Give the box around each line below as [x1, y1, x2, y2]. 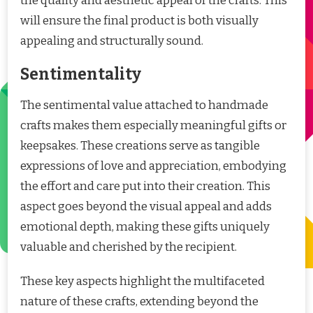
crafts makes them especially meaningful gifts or [20, 117, 286, 133]
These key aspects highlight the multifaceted [20, 273, 265, 289]
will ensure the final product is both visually [20, 13, 259, 28]
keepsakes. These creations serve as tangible [20, 138, 260, 153]
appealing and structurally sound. [20, 33, 203, 48]
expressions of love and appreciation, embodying [20, 158, 286, 173]
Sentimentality [20, 64, 141, 84]
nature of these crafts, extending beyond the [20, 293, 259, 309]
